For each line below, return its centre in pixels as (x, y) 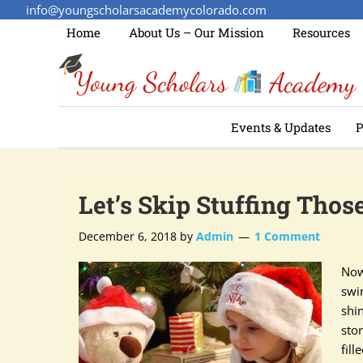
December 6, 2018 (128, 236)
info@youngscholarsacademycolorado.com (146, 10)
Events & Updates (281, 127)
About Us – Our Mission (196, 32)
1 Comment (287, 236)
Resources (321, 32)
